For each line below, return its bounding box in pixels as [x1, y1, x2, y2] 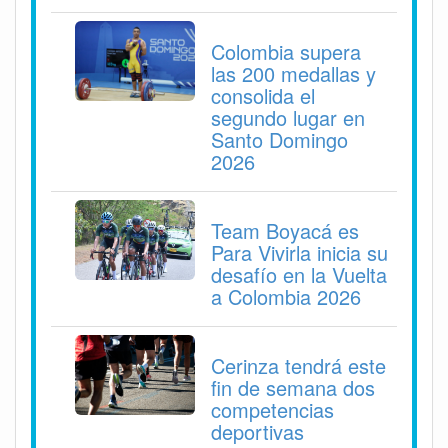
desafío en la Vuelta [211, 259, 387, 289]
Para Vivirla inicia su [211, 237, 388, 267]
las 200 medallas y [211, 58, 376, 88]
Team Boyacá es [211, 215, 359, 245]
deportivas [211, 416, 304, 446]
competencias [211, 394, 334, 424]
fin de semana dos [211, 372, 375, 402]
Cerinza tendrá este [211, 350, 386, 380]
